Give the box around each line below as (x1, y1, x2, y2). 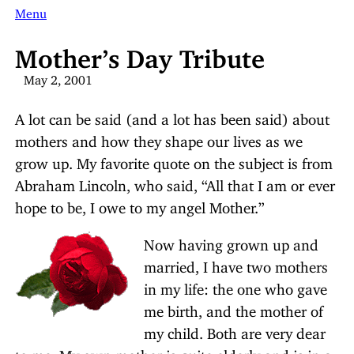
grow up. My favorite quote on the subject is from (15, 153, 333, 166)
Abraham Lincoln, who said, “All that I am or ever (15, 175, 335, 188)
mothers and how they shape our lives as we (15, 131, 303, 144)
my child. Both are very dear (144, 323, 326, 336)
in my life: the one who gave (144, 279, 327, 292)
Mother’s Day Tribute (15, 42, 265, 62)
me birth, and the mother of (144, 301, 323, 314)
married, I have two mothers (144, 257, 328, 269)
